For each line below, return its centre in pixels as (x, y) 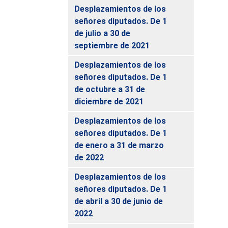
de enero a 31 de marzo (119, 145)
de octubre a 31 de (110, 89)
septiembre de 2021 (112, 45)
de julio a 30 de (103, 33)
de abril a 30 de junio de (119, 201)
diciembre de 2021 (109, 101)
